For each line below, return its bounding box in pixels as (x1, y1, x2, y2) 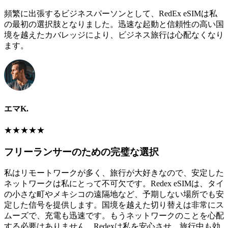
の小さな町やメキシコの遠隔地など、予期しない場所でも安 (4, 190, 224, 199)
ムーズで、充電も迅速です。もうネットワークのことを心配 (4, 211, 224, 220)
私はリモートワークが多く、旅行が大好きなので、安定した (4, 168, 224, 178)
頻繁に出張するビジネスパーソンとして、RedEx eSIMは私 (4, 9, 217, 18)
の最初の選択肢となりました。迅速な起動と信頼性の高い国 (4, 20, 224, 29)
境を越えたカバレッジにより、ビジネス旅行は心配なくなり (4, 31, 224, 40)
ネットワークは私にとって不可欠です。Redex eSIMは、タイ (4, 179, 224, 188)
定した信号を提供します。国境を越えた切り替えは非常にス (4, 201, 224, 210)
